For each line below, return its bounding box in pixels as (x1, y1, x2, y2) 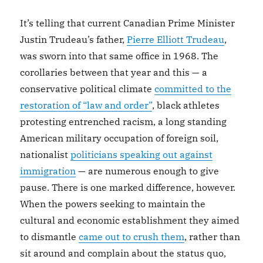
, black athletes (152, 99, 220, 111)
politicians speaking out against (70, 149, 213, 160)
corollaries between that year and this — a (20, 66, 208, 78)
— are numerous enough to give (76, 165, 220, 177)
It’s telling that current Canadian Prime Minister (20, 17, 235, 29)
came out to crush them (79, 231, 185, 242)
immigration (20, 165, 76, 177)
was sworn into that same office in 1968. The (20, 50, 219, 62)
